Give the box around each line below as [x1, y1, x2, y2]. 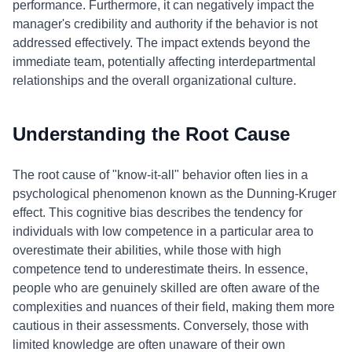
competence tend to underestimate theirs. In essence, [13, 262, 308, 276]
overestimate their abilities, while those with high [13, 244, 281, 257]
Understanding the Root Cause [13, 123, 290, 145]
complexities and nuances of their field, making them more [13, 300, 335, 313]
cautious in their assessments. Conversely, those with [13, 319, 309, 332]
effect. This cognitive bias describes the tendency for [13, 206, 302, 219]
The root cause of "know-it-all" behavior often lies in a [13, 168, 308, 181]
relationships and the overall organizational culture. [13, 74, 296, 87]
